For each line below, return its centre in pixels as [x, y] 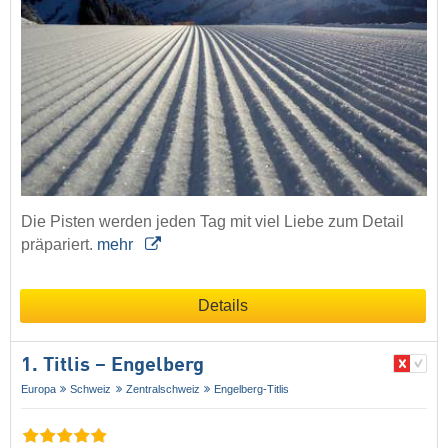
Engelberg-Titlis [252, 388]
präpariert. [59, 244]
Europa [38, 388]
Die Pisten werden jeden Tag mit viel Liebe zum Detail [212, 221]
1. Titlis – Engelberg [112, 365]
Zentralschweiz [162, 388]
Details [223, 305]
